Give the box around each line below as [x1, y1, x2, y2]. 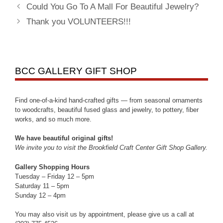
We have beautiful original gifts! [15, 134, 113, 142]
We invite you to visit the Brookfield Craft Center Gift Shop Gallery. [15, 144, 208, 152]
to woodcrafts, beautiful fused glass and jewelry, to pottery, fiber [15, 106, 199, 113]
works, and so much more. [15, 115, 92, 123]
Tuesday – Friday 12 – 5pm [15, 172, 94, 180]
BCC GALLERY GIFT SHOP [15, 65, 137, 76]
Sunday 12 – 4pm [15, 191, 66, 199]
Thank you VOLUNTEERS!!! [26, 16, 131, 26]
